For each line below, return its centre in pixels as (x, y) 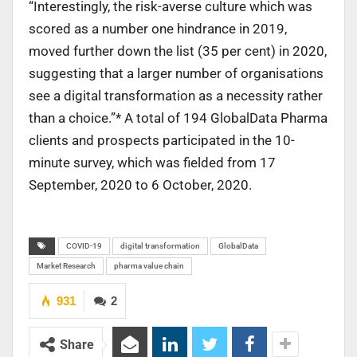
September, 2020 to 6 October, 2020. (140, 185)
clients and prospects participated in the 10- (162, 141)
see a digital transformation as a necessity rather (176, 96)
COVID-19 (84, 246)
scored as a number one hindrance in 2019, (158, 29)
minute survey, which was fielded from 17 (152, 163)
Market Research (66, 266)
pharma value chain (149, 266)
